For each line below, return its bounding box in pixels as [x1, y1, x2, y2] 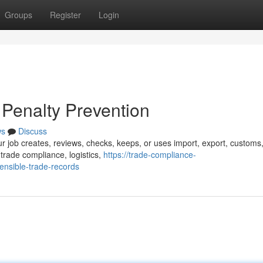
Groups [5, 9, 32, 21]
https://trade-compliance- [103, 149, 196, 160]
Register [50, 9, 81, 21]
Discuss [18, 125, 47, 137]
